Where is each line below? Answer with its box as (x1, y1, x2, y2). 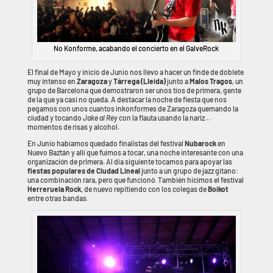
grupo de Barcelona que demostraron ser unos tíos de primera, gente (27, 86, 241, 95)
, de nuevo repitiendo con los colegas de (80, 185, 208, 194)
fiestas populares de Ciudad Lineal (27, 166, 140, 175)
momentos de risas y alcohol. (27, 122, 119, 132)
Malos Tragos (189, 77, 232, 86)
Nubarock (184, 139, 216, 148)
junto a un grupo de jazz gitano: (140, 166, 238, 175)
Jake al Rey (82, 113, 118, 122)
